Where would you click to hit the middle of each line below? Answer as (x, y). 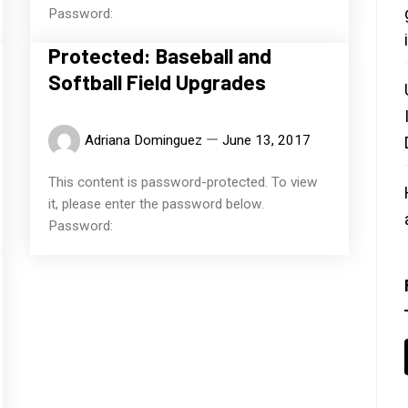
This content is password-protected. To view (184, 183)
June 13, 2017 (267, 141)
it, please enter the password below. (157, 204)
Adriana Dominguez (144, 141)
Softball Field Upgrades (158, 82)
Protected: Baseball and (160, 56)
